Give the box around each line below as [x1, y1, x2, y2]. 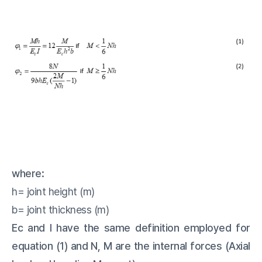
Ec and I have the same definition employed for [12, 222, 250, 235]
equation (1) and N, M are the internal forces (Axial [12, 240, 250, 253]
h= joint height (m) [12, 185, 95, 198]
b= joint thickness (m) [12, 204, 109, 216]
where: [12, 167, 44, 180]
